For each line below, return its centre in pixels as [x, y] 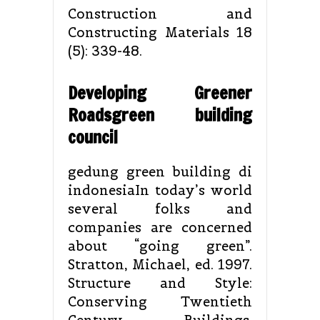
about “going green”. [160, 246]
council [93, 137]
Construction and [160, 14]
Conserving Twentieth [160, 302]
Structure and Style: [160, 284]
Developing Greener [160, 93]
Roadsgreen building [160, 115]
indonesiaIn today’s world [160, 191]
